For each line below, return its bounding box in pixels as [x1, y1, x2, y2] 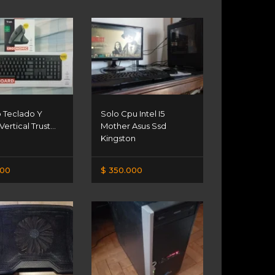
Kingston [101, 133, 136, 143]
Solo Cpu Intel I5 [101, 108, 165, 118]
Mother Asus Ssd [101, 120, 167, 131]
